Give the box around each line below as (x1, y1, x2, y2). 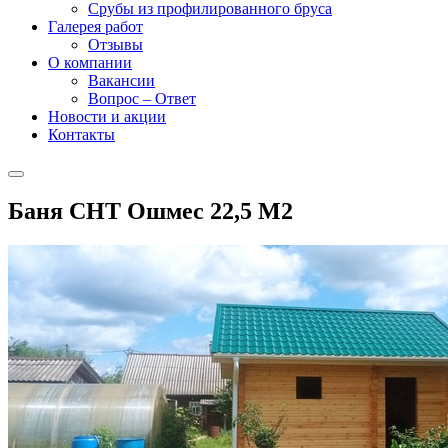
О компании (48, 54, 132, 71)
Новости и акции (48, 108, 166, 125)
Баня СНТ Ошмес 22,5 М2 (8, 197, 293, 224)
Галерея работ (48, 18, 143, 35)
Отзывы (88, 36, 143, 53)
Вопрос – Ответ (88, 90, 196, 107)
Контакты (48, 126, 115, 143)
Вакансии (88, 72, 155, 89)
